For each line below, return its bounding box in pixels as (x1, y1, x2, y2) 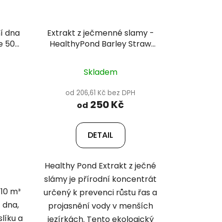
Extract (86, 49, 115, 61)
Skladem (83, 66, 117, 78)
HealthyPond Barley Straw (50, 38, 152, 50)
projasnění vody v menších (48, 200, 153, 212)
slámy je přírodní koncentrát (44, 173, 157, 185)
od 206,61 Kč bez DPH (65, 88, 136, 98)
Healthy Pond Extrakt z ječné (45, 160, 157, 172)
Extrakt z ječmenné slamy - (47, 27, 154, 39)
